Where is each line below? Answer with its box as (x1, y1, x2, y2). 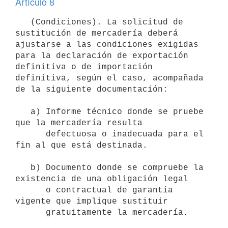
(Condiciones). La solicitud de (15, 17, 31, 27)
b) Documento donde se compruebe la (15, 163, 31, 173)
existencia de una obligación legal (15, 174, 188, 184)
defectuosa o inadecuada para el (15, 129, 46, 139)
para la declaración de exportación (15, 51, 188, 61)
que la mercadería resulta (15, 118, 142, 128)
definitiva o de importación (15, 62, 153, 72)
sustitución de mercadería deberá (15, 28, 178, 38)
